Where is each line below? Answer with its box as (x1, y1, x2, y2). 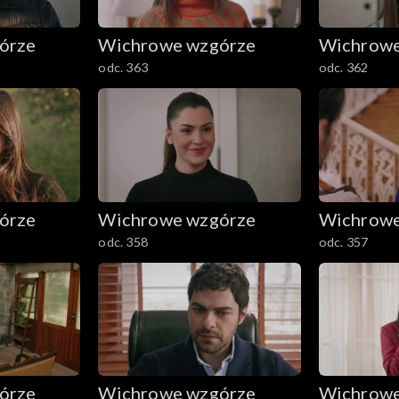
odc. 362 (318, 59, 369, 75)
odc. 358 (98, 233, 148, 249)
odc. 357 (318, 233, 369, 249)
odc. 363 (98, 59, 148, 75)
